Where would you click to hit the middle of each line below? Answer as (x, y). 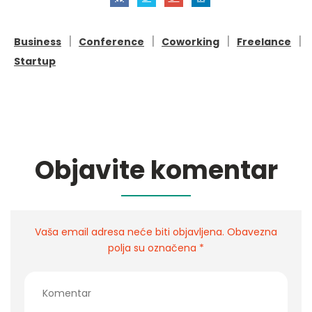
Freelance (264, 41)
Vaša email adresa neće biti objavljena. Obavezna (156, 232)
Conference (111, 41)
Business (38, 41)
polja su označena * (156, 248)
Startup (35, 61)
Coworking (190, 41)
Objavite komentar (156, 170)
